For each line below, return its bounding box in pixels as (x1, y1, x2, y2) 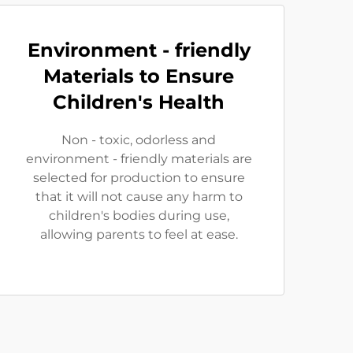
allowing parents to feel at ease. (39, 227, 238, 242)
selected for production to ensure (32, 170, 245, 185)
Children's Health (53, 91, 225, 113)
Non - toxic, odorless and (61, 132, 216, 147)
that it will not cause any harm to (35, 189, 243, 204)
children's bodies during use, (48, 208, 229, 223)
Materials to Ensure (43, 65, 234, 87)
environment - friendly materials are (25, 151, 252, 166)
